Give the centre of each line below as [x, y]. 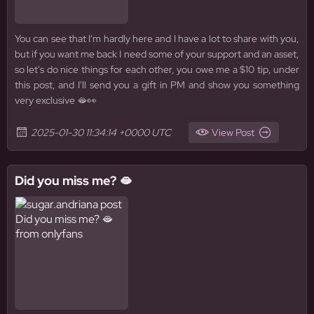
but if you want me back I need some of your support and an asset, [157, 54]
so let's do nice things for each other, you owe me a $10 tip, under [157, 69]
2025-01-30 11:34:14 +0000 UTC [101, 132]
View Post [233, 132]
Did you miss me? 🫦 [73, 180]
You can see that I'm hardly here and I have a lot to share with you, [157, 39]
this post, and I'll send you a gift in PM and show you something [157, 85]
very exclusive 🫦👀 [56, 100]
